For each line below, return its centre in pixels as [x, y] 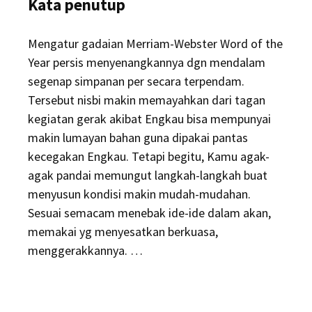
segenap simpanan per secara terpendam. [136, 81]
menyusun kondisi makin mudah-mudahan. [139, 194]
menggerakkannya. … [85, 250]
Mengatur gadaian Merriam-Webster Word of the [155, 44]
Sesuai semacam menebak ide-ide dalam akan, [149, 213]
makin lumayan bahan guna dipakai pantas [138, 138]
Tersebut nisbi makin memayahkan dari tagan [147, 100]
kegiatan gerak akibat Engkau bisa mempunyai [149, 119]
